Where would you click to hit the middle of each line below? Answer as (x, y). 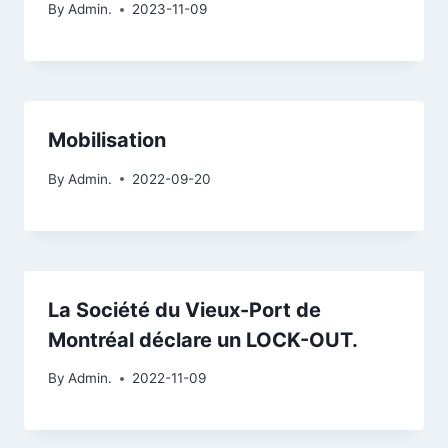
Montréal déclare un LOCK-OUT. (203, 339)
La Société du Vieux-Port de (184, 309)
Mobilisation (107, 140)
